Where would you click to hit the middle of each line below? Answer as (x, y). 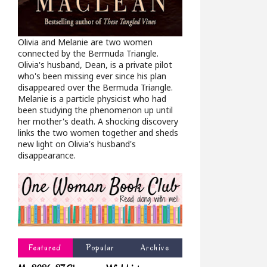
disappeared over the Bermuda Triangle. (95, 88)
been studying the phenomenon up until (95, 110)
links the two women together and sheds (98, 133)
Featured (45, 248)
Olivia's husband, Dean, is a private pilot (95, 65)
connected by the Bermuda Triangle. (88, 54)
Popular (100, 248)
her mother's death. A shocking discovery (98, 122)
